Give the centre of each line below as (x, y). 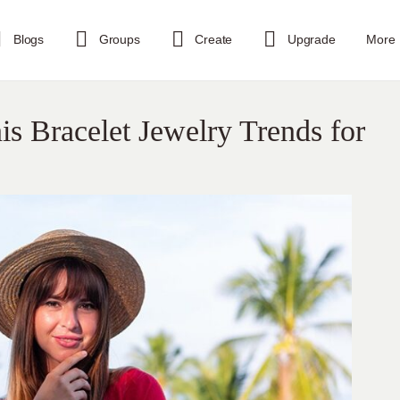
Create (214, 39)
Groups (119, 39)
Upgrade (312, 39)
